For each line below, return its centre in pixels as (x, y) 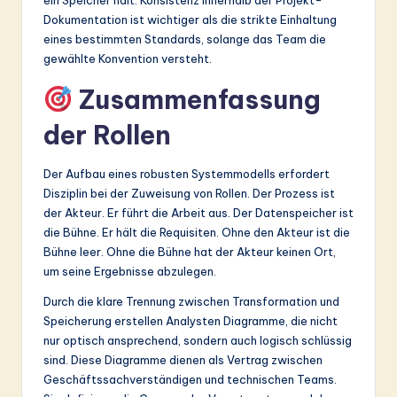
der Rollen (107, 135)
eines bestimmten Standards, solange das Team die (185, 39)
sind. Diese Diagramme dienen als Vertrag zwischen (183, 359)
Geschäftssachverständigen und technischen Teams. (190, 379)
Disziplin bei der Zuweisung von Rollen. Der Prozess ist (189, 193)
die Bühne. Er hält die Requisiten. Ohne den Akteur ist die (197, 232)
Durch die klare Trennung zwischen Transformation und (191, 301)
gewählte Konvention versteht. (128, 58)
